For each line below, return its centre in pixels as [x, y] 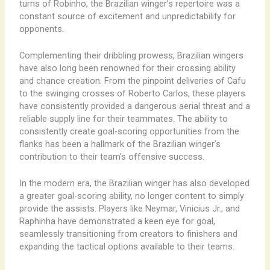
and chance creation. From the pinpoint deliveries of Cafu [132, 80]
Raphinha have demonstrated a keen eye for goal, [117, 221]
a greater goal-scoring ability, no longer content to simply [131, 196]
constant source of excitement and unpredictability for [127, 16]
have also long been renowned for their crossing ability [127, 68]
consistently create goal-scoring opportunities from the [129, 131]
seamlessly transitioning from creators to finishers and [128, 234]
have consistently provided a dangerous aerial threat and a [134, 106]
